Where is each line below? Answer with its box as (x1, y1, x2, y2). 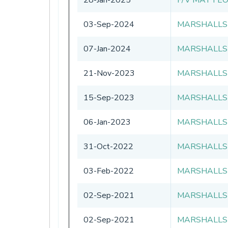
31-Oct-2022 (83, 140, 133, 152)
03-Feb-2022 (83, 165, 134, 177)
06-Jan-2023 (83, 116, 131, 128)
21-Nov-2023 (83, 67, 135, 79)
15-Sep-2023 (83, 92, 134, 103)
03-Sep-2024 (83, 18, 134, 30)
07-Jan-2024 (83, 43, 131, 54)
